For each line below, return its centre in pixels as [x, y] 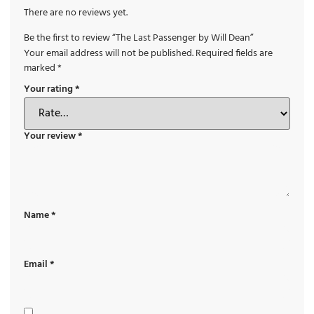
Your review [51, 137]
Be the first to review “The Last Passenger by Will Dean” [139, 38]
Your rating [49, 90]
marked [41, 68]
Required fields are [234, 53]
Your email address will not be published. [109, 53]
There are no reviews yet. [76, 13]
